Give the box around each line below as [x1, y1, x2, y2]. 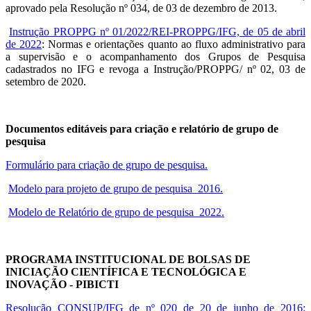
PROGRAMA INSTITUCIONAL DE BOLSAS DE [6, 253, 251, 266]
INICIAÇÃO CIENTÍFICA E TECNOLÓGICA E [6, 266, 246, 278]
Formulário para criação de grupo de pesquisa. [6, 159, 208, 171]
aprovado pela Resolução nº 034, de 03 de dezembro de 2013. [6, 2, 277, 15]
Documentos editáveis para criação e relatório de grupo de [6, 123, 278, 135]
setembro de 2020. [6, 76, 86, 88]
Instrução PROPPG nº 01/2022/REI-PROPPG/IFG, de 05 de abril [9, 26, 305, 38]
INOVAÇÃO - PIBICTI [6, 278, 119, 291]
